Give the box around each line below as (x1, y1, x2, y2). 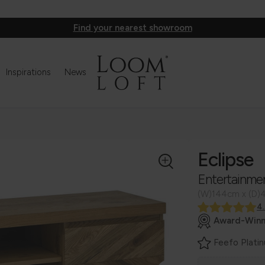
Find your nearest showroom (73, 22, 192, 33)
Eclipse (198, 148, 253, 171)
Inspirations (5, 67, 51, 77)
